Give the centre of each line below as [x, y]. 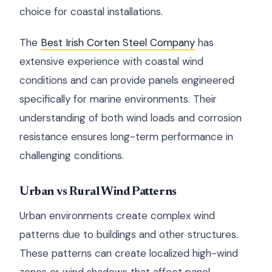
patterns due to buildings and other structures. [129, 234]
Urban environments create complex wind [117, 216]
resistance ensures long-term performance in [126, 137]
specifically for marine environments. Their [118, 99]
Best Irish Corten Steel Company [118, 42]
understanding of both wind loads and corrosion [131, 118]
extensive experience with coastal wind [111, 61]
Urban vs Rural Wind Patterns [98, 192]
